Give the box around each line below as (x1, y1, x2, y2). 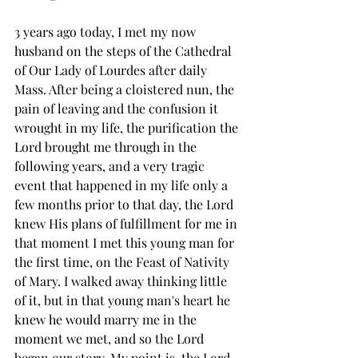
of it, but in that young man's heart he (14, 291, 233, 308)
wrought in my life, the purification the (14, 118, 241, 136)
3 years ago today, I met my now (14, 22, 199, 40)
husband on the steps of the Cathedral (14, 42, 235, 59)
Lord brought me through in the (14, 137, 200, 155)
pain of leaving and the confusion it (14, 99, 221, 117)
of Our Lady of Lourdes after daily (14, 61, 210, 78)
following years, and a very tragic (14, 157, 208, 174)
